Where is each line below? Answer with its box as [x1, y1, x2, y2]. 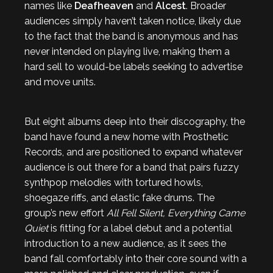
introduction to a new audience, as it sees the [24, 238, 226, 249]
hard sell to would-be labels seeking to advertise [24, 61, 243, 73]
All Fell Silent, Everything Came [107, 207, 245, 219]
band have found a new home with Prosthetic [24, 131, 229, 143]
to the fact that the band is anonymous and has [24, 30, 238, 42]
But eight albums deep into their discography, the [24, 116, 245, 127]
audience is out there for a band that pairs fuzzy [24, 161, 239, 173]
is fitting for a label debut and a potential [48, 222, 232, 234]
